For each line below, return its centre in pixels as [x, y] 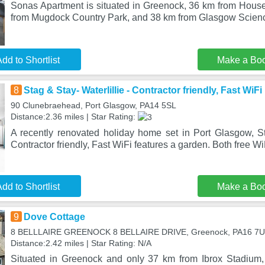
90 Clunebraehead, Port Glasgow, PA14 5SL [93, 105]
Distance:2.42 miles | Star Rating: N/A [81, 243]
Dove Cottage [54, 217]
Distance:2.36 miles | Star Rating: [74, 117]
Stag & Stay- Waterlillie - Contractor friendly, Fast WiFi [143, 90]
